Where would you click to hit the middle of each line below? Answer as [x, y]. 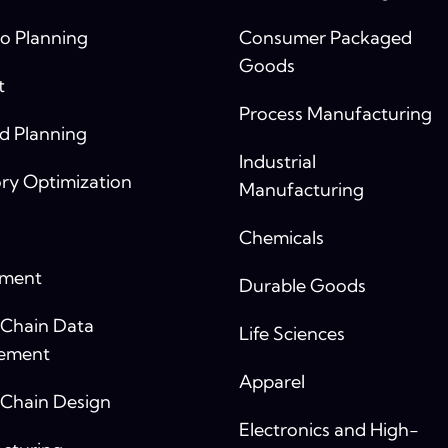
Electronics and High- [328, 430]
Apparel [271, 382]
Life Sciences [291, 334]
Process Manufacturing [335, 114]
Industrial [277, 162]
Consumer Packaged [325, 38]
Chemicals [281, 238]
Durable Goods [302, 286]
